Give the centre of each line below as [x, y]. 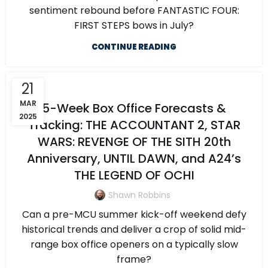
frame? [134, 260]
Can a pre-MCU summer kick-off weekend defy [134, 215]
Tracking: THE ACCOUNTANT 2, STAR [134, 125]
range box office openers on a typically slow [134, 245]
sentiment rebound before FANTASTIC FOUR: [134, 11]
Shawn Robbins [139, 195]
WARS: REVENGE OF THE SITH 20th [134, 142]
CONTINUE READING [134, 47]
